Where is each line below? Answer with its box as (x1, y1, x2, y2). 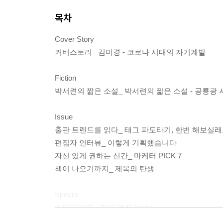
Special (55, 190, 79, 199)
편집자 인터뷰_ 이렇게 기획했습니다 (55, 138, 177, 147)
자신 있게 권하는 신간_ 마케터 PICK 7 (55, 151, 182, 160)
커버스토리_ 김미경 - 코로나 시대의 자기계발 (55, 47, 206, 56)
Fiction (55, 73, 76, 82)
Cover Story (55, 34, 94, 43)
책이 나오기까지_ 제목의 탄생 (55, 164, 154, 173)
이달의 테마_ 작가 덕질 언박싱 (55, 203, 156, 212)
